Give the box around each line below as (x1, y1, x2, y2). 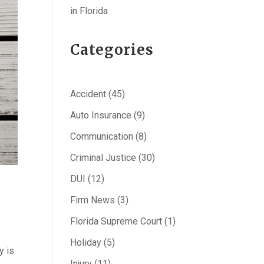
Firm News (70, 194, 115, 206)
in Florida (70, 5, 108, 16)
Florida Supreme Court (70, 216, 163, 227)
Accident (70, 88, 107, 100)
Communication (70, 131, 134, 142)
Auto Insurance (70, 110, 132, 121)
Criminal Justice (70, 152, 137, 163)
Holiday (70, 237, 102, 248)
